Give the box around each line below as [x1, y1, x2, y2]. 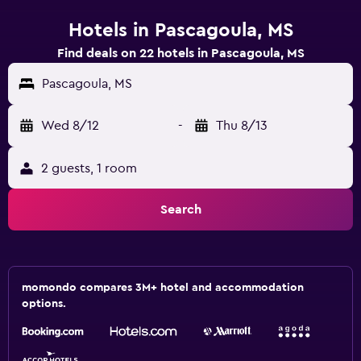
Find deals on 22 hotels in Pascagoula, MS [56, 47, 305, 60]
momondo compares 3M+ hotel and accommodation [22, 282, 304, 293]
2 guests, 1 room [41, 162, 137, 175]
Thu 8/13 [216, 119, 268, 132]
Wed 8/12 [41, 119, 99, 132]
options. [22, 298, 66, 309]
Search [160, 203, 201, 216]
